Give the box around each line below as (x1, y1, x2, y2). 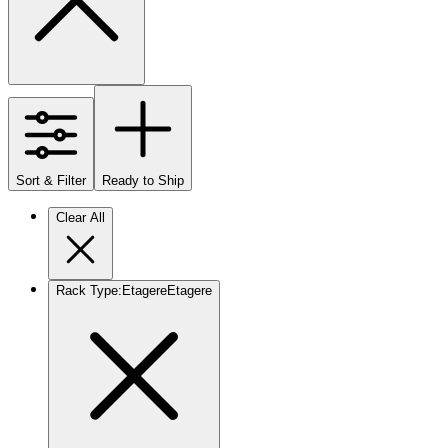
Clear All (56, 209, 105, 225)
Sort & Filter (16, 172, 86, 188)
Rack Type (56, 282, 118, 298)
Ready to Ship (102, 172, 184, 188)
